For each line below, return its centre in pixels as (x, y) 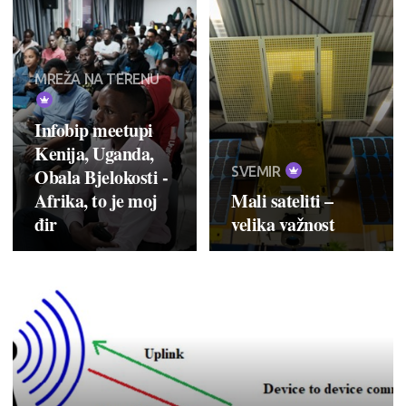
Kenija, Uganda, (94, 153)
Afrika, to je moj (96, 200)
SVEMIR (258, 171)
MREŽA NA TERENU (97, 78)
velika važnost (283, 224)
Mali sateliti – (282, 200)
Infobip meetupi (94, 130)
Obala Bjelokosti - (101, 177)
